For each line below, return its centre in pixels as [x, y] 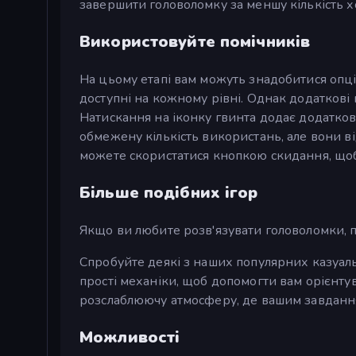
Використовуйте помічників [195, 42]
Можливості [130, 338]
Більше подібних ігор [169, 193]
